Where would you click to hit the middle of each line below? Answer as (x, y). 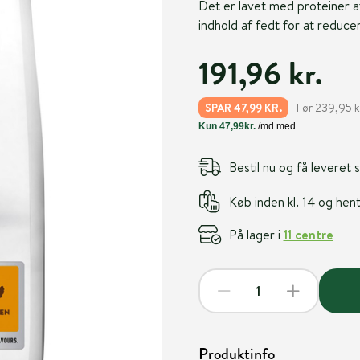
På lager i (256, 234)
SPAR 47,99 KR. (243, 108)
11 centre (308, 234)
